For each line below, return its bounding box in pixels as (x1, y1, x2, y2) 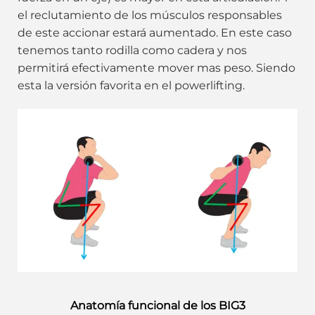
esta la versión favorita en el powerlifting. (18, 78, 245, 92)
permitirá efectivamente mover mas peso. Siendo (18, 60, 295, 75)
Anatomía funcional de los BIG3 (70, 299, 245, 313)
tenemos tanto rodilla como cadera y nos (18, 43, 247, 57)
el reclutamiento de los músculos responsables (18, 8, 282, 22)
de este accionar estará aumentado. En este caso (18, 25, 292, 39)
